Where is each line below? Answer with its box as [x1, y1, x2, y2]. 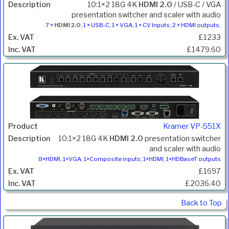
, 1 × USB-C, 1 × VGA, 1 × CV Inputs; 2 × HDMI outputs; [81, 21, 221, 29]
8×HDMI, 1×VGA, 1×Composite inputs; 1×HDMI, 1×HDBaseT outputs [38, 155, 221, 163]
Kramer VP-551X [163, 122, 221, 131]
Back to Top [181, 198, 222, 208]
